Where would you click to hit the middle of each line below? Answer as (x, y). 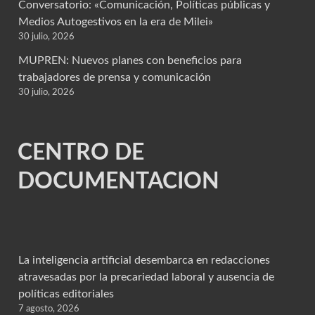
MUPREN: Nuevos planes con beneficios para (130, 61)
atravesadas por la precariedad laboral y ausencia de (146, 277)
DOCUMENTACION (118, 182)
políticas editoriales (66, 294)
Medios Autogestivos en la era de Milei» (116, 22)
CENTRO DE (81, 153)
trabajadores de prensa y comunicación (115, 78)
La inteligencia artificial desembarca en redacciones (144, 261)
